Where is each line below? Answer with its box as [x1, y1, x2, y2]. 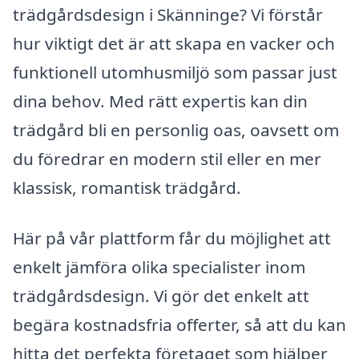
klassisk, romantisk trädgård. [13, 175, 241, 199]
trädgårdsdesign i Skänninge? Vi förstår [13, 2, 323, 26]
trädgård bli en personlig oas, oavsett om [13, 118, 339, 141]
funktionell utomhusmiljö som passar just [13, 60, 337, 83]
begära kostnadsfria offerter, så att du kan [13, 313, 346, 337]
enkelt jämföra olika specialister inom [13, 256, 305, 279]
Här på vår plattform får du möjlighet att [13, 227, 331, 250]
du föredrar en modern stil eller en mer [13, 147, 321, 170]
